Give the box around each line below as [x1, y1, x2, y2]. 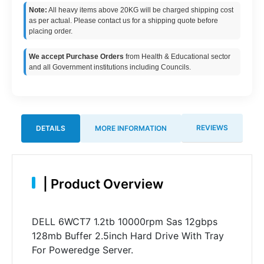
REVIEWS [196, 123, 228, 132]
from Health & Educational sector [124, 52, 230, 61]
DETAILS [36, 123, 65, 133]
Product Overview [47, 176, 163, 192]
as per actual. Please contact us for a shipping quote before [29, 16, 218, 25]
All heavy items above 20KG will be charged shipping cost [47, 6, 233, 14]
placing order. [29, 27, 72, 35]
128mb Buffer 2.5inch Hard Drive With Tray [31, 229, 224, 242]
